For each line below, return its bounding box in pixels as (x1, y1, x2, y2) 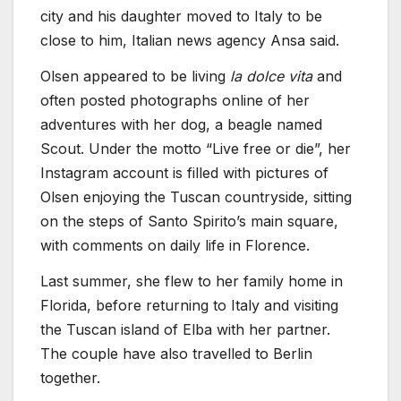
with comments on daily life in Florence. (40, 236, 310, 255)
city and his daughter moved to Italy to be (40, 7, 322, 26)
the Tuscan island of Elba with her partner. (40, 320, 330, 339)
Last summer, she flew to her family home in (40, 272, 343, 291)
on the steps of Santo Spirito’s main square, (40, 212, 338, 231)
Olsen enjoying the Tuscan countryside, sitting (40, 188, 352, 207)
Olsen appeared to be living (40, 67, 230, 86)
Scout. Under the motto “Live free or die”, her (40, 140, 351, 158)
